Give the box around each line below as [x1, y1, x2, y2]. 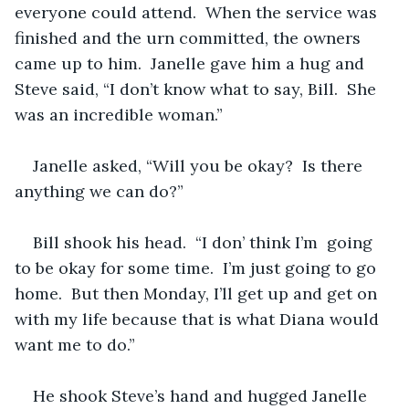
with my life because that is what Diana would [15, 308, 383, 330]
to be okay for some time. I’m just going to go [15, 257, 381, 278]
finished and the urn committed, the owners [15, 26, 365, 48]
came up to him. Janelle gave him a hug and [15, 52, 369, 74]
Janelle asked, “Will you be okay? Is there [33, 154, 367, 176]
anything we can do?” [15, 180, 184, 202]
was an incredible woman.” [15, 103, 227, 125]
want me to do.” [15, 333, 135, 355]
